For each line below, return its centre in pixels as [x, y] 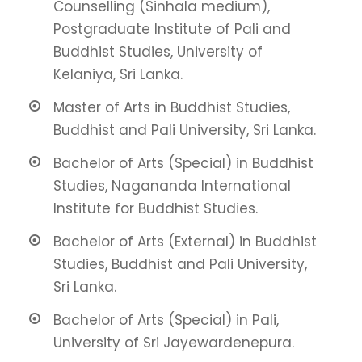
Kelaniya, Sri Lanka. [118, 75]
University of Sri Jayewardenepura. [174, 343]
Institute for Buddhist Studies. [156, 209]
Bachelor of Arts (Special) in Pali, [166, 320]
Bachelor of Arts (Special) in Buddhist [183, 164]
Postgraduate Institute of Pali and [172, 29]
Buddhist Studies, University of [158, 52]
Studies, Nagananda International [172, 186]
